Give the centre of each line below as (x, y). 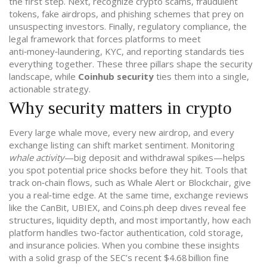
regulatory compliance (183, 26)
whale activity (37, 157)
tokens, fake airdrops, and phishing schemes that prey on (126, 14)
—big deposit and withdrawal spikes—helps (155, 157)
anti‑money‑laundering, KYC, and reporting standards (118, 51)
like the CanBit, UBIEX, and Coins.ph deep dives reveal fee (128, 207)
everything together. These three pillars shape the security (131, 64)
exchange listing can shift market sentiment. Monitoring (122, 145)
